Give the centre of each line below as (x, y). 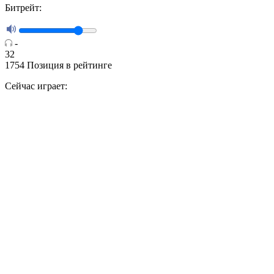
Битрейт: (23, 8)
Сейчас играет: (36, 86)
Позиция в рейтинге (69, 65)
